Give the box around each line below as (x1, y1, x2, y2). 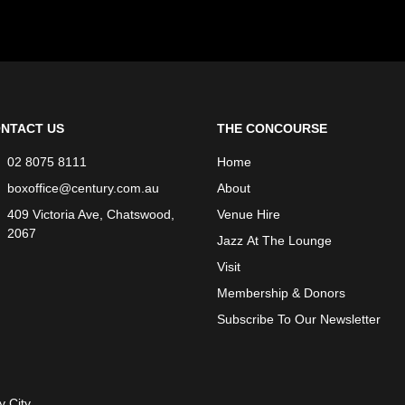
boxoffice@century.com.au (7, 181, 159, 195)
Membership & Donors (217, 286, 345, 300)
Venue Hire (217, 207, 280, 221)
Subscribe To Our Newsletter (217, 312, 381, 326)
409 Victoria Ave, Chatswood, (7, 207, 174, 221)
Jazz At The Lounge (217, 233, 332, 248)
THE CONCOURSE (217, 121, 327, 136)
